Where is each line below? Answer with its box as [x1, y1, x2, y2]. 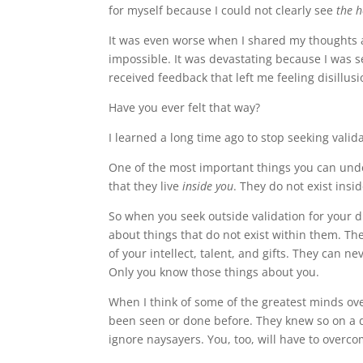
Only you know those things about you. [109, 264, 320, 280]
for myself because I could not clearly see [109, 2, 337, 18]
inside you [182, 178, 234, 194]
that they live [109, 178, 183, 194]
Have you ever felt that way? [109, 100, 261, 115]
